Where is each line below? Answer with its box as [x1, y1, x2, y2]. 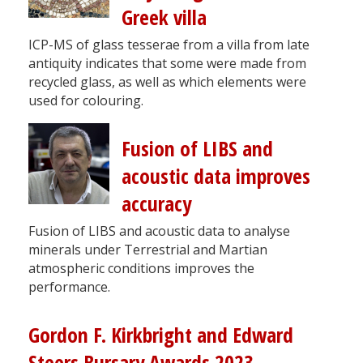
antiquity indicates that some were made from [28, 53, 306, 72]
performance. [28, 277, 110, 296]
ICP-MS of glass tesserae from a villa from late [28, 35, 310, 53]
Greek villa [122, 2, 207, 32]
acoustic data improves [122, 161, 310, 190]
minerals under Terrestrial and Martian [28, 240, 267, 258]
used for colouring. [28, 91, 143, 109]
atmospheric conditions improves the [28, 258, 254, 277]
